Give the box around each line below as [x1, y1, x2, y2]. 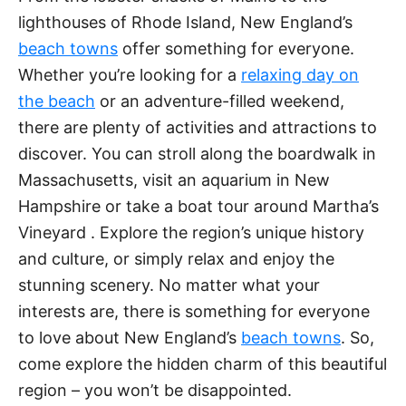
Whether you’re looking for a [18, 64, 241, 84]
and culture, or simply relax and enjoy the [18, 248, 334, 268]
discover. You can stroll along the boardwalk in [18, 143, 376, 163]
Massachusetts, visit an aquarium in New [18, 169, 330, 189]
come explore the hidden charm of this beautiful [18, 353, 387, 373]
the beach [18, 91, 95, 111]
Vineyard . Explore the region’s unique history [18, 222, 364, 242]
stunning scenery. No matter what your [18, 275, 320, 295]
